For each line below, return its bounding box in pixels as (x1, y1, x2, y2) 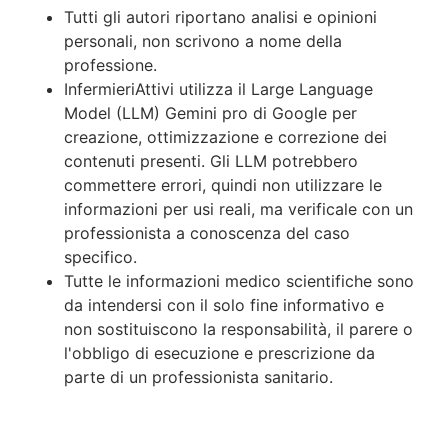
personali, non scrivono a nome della (64, 30, 342, 51)
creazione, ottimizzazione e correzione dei (64, 126, 387, 147)
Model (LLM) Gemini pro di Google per (64, 102, 357, 123)
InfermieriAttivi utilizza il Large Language (64, 78, 373, 99)
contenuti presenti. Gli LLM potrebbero (64, 150, 358, 171)
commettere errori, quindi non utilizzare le (64, 174, 382, 195)
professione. (64, 54, 157, 75)
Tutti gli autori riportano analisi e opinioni (64, 6, 377, 27)
